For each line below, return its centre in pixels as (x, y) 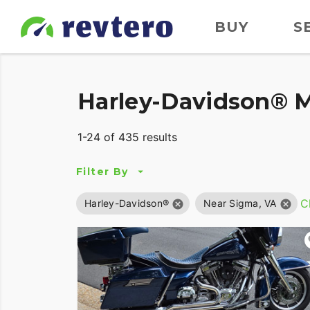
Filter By (102, 171)
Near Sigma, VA (240, 203)
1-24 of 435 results (127, 137)
